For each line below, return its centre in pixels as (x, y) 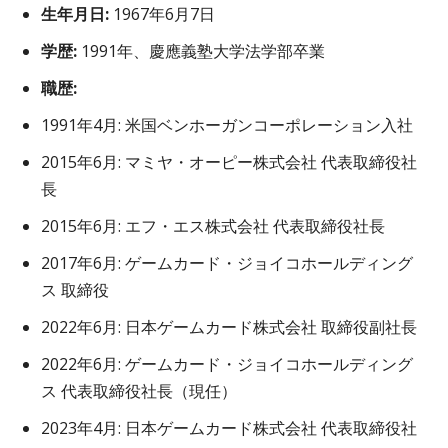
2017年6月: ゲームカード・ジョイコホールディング (227, 263)
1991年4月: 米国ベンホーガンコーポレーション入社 (227, 125)
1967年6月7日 (162, 14)
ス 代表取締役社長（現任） (139, 391)
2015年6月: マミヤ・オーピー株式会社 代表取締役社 (229, 162)
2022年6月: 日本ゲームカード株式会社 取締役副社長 (229, 327)
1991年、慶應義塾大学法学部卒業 (201, 51)
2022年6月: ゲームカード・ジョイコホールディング (227, 364)
